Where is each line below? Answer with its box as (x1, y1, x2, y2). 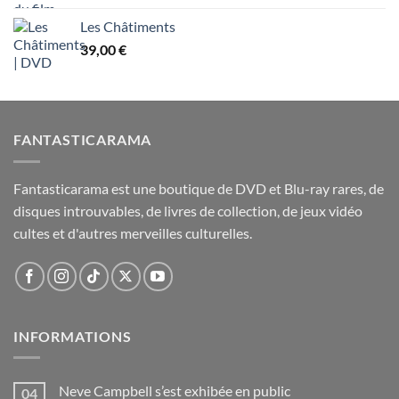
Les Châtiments (80, 18, 175, 36)
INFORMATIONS (13, 327, 132, 345)
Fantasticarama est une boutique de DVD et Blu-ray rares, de (13, 179, 384, 197)
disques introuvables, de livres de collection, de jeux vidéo (13, 201, 362, 219)
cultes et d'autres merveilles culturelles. (13, 224, 252, 241)
